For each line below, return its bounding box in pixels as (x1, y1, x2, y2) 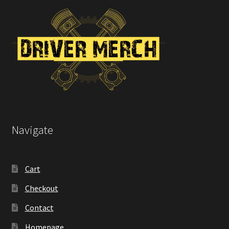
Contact (25, 202, 54, 213)
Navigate (11, 123, 53, 138)
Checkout (25, 182, 58, 193)
